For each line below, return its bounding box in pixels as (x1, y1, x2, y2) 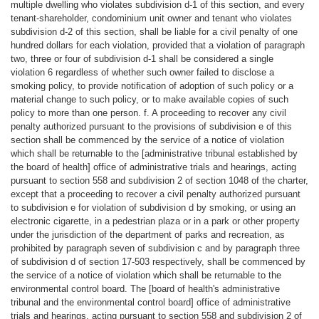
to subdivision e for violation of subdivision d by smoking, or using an (10, 202, 296, 213)
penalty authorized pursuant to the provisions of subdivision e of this (10, 120, 292, 132)
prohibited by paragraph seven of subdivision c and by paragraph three (10, 242, 300, 253)
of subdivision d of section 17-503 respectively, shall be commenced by (10, 256, 305, 267)
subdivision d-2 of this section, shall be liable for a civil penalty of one (10, 26, 298, 37)
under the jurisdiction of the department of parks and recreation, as (10, 229, 285, 240)
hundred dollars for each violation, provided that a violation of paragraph (10, 39, 305, 51)
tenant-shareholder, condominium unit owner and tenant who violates (10, 12, 292, 23)
